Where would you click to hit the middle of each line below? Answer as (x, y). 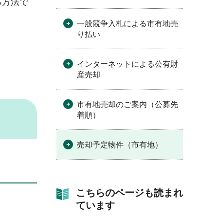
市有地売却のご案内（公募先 (127, 104)
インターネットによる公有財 (127, 64)
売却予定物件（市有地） (120, 145)
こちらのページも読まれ (129, 193)
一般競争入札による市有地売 (127, 24)
